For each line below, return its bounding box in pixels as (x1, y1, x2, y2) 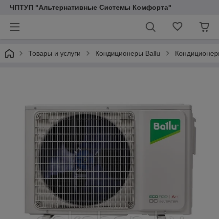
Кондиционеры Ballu (95, 49, 160, 57)
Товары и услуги (28, 49, 81, 57)
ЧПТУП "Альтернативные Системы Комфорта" (10, 3, 172, 11)
